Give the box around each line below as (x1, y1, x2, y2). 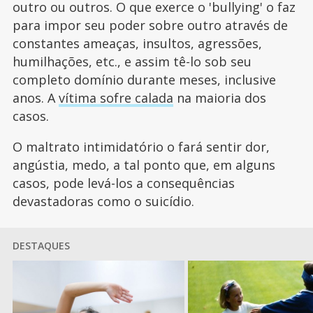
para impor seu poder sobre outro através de (12, 16, 288, 34)
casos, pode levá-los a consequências (12, 174, 235, 191)
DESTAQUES (12, 238, 70, 252)
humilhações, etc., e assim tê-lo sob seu (12, 52, 252, 70)
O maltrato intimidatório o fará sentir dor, (12, 138, 270, 155)
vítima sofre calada (58, 89, 173, 106)
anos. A (12, 89, 59, 106)
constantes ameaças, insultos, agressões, (12, 34, 262, 52)
